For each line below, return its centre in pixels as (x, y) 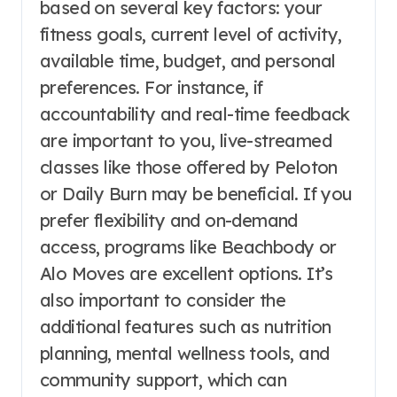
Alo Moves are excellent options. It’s (187, 273)
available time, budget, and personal (188, 61)
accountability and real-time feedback (195, 114)
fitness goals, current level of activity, (191, 34)
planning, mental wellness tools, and (185, 353)
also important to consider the (163, 300)
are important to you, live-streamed (186, 140)
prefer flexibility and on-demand (169, 220)
